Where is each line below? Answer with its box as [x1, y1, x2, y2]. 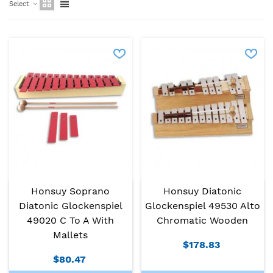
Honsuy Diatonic [163, 185, 242, 197]
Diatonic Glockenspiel [18, 199, 122, 211]
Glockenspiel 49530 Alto [144, 199, 260, 211]
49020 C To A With [27, 214, 115, 226]
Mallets [53, 229, 88, 241]
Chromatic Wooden [157, 214, 249, 226]
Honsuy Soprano [31, 185, 110, 197]
